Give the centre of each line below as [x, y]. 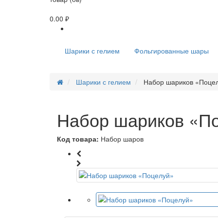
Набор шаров [122, 139]
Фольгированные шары [172, 51]
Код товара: [78, 139]
